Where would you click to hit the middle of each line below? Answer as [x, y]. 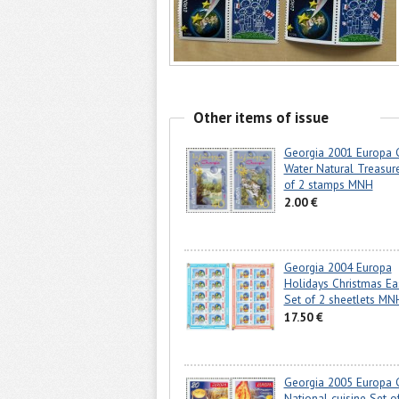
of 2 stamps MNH [328, 185]
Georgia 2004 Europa [338, 268]
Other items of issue [261, 117]
